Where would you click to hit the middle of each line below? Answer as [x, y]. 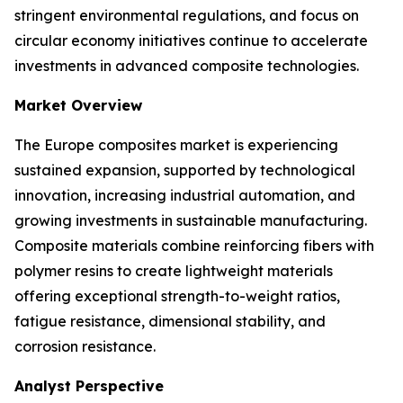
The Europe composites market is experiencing [176, 145]
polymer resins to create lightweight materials [174, 271]
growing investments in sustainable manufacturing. [191, 220]
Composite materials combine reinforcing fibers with [194, 246]
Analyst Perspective [89, 386]
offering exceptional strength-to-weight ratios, [177, 296]
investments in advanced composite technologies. [187, 66]
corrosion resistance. [85, 346]
